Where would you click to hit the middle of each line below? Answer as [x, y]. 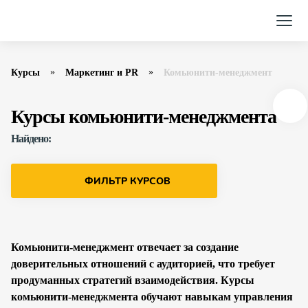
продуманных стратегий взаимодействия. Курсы [133, 280]
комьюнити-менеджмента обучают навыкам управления [152, 297]
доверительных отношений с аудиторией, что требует [143, 264]
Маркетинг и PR [102, 73]
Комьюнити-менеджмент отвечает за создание [125, 247]
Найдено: [31, 139]
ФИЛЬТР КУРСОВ [128, 181]
